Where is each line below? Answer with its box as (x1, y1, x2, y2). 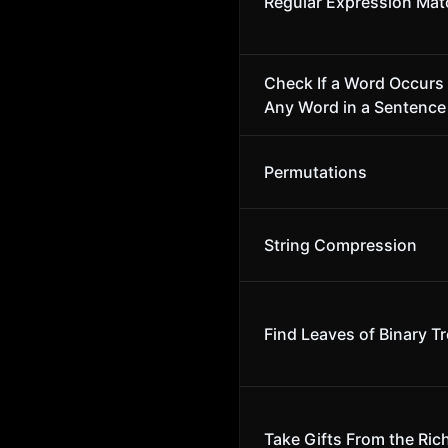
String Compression (264, 235, 417, 255)
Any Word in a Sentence (264, 97, 446, 117)
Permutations (264, 162, 367, 182)
